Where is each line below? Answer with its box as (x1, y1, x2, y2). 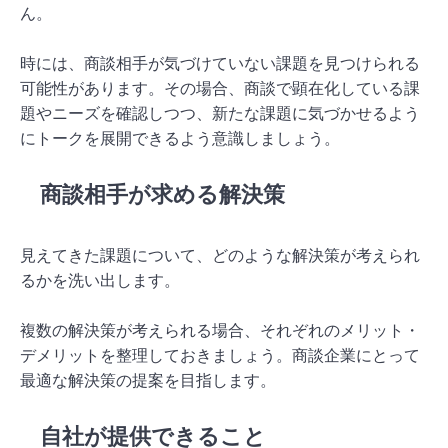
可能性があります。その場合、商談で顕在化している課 (20, 79, 420, 97)
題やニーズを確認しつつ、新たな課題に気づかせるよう (20, 104, 420, 122)
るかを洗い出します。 (20, 271, 180, 289)
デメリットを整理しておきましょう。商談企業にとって (20, 346, 420, 364)
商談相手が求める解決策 (40, 181, 285, 207)
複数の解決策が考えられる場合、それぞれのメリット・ (20, 321, 420, 339)
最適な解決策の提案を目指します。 (20, 371, 276, 389)
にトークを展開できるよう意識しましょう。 (20, 129, 340, 147)
